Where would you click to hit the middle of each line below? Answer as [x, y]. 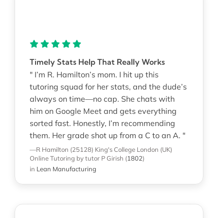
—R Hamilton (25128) [61, 149]
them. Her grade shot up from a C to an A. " [107, 135]
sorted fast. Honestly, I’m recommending [102, 123]
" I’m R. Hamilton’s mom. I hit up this [94, 74]
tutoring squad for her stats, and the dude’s [108, 86]
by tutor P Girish [100, 158]
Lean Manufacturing [66, 169]
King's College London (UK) [133, 149]
